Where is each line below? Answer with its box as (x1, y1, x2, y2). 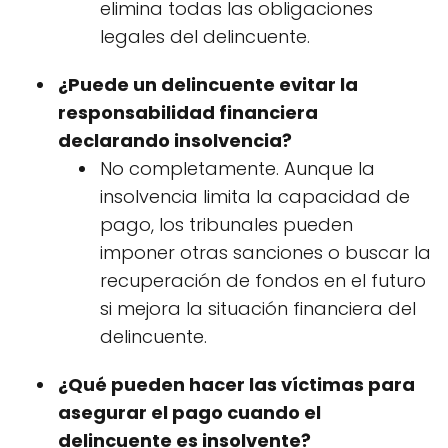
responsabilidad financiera (58, 99, 318, 125)
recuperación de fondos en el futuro (100, 267, 426, 293)
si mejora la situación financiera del (100, 295, 416, 321)
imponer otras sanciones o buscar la (100, 239, 431, 265)
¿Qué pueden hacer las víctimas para (58, 371, 415, 397)
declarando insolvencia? (58, 127, 292, 153)
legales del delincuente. (100, 23, 310, 49)
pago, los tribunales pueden (100, 211, 353, 237)
